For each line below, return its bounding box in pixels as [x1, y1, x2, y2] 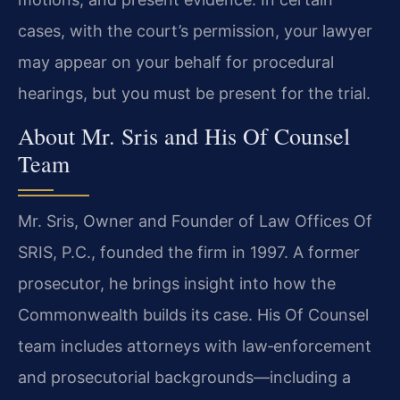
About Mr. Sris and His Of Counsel [18, 120, 350, 151]
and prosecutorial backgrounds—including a [18, 367, 351, 387]
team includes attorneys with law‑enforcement [18, 336, 371, 355]
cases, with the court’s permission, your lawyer [18, 21, 372, 41]
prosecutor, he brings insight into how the [18, 273, 336, 293]
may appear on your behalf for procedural [18, 53, 334, 72]
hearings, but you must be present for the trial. [18, 84, 371, 104]
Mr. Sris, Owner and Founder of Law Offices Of [18, 211, 372, 230]
